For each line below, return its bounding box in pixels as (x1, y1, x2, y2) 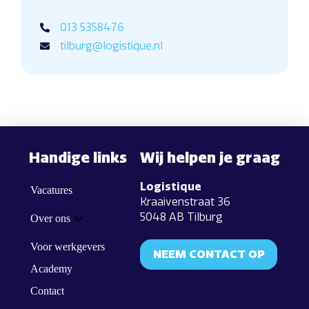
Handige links (28, 150, 127, 167)
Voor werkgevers (30, 241, 105, 253)
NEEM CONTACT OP (152, 248, 265, 261)
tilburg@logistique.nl (60, 39, 163, 53)
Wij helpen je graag (140, 150, 281, 167)
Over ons (30, 212, 70, 225)
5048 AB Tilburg (140, 210, 223, 224)
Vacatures (30, 184, 72, 197)
